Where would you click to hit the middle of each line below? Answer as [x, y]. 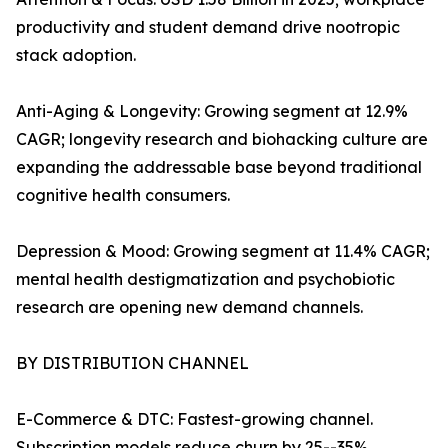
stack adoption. [76, 55]
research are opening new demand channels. [189, 307]
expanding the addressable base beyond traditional [219, 167]
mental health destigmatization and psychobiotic [205, 279]
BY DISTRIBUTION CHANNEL [132, 363]
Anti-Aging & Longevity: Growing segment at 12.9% [212, 111]
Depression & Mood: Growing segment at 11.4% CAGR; [223, 251]
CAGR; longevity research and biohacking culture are [222, 139]
